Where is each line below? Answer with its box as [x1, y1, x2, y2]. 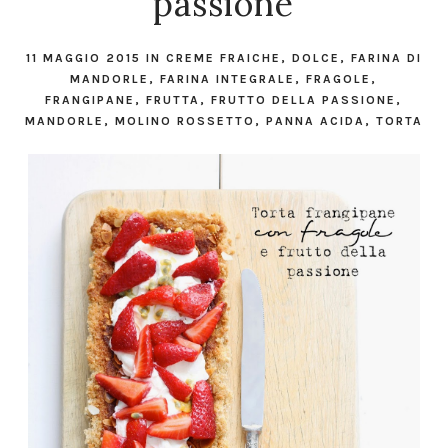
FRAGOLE [306, 72, 372, 87]
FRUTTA [146, 93, 201, 108]
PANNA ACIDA [265, 114, 365, 129]
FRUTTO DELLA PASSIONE [211, 93, 397, 108]
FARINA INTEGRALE [160, 72, 296, 87]
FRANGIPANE [45, 93, 136, 108]
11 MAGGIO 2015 [25, 51, 146, 66]
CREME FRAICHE [165, 51, 281, 66]
